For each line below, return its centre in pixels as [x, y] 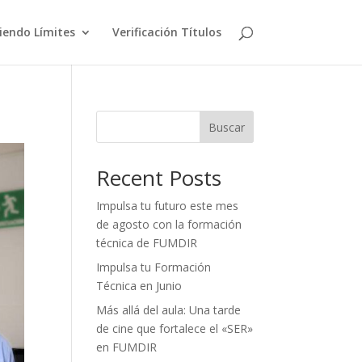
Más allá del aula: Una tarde [169, 310]
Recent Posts [159, 178]
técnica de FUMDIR [147, 243]
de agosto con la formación [169, 224]
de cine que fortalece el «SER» [175, 328]
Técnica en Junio [139, 286]
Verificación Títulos [166, 32]
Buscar [226, 127]
